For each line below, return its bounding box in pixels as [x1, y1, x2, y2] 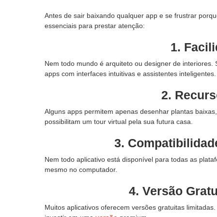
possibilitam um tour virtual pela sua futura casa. [45, 117, 193, 125]
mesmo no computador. [45, 165, 117, 173]
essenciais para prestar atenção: [45, 21, 145, 30]
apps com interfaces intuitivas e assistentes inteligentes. [45, 69, 216, 77]
